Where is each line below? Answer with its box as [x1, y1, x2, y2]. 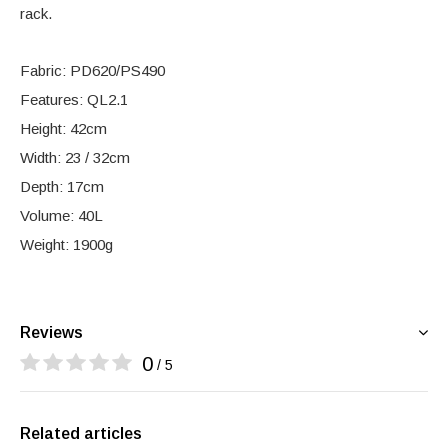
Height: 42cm [20, 120, 107, 137]
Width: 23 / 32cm [20, 149, 130, 166]
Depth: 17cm [20, 178, 104, 195]
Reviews [20, 324, 83, 341]
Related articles [20, 425, 142, 442]
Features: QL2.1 [20, 91, 128, 108]
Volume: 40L [20, 207, 103, 224]
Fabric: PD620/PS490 [20, 62, 165, 79]
